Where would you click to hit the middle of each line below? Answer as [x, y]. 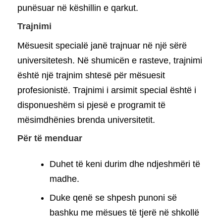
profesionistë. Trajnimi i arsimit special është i [107, 90]
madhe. [64, 179]
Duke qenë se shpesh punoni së [113, 197]
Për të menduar [50, 138]
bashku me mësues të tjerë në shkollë [124, 212]
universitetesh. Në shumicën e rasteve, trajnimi [110, 60]
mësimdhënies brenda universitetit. [86, 120]
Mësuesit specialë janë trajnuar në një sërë [102, 45]
